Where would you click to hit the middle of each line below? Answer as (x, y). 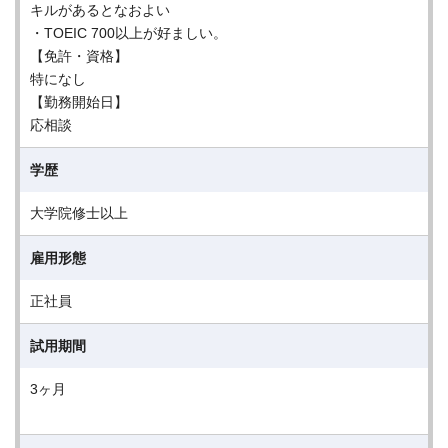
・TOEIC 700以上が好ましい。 (128, 33)
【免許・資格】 (79, 56)
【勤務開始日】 (79, 102)
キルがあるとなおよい (100, 10)
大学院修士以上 (79, 213)
